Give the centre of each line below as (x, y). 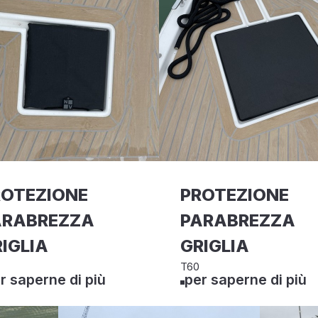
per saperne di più (246, 280)
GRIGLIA (215, 246)
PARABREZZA (238, 220)
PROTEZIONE (235, 195)
